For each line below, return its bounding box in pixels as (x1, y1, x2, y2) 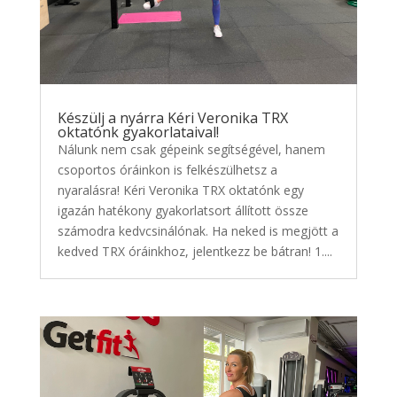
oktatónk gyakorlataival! (57, 122, 219, 143)
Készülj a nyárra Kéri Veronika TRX (57, 108, 288, 128)
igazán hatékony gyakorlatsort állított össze (57, 202, 308, 220)
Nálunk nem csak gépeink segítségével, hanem (57, 141, 325, 159)
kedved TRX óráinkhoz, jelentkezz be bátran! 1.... (57, 243, 332, 261)
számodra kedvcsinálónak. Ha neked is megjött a (57, 222, 339, 240)
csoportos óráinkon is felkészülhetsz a (57, 161, 277, 179)
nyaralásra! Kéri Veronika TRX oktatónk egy (57, 182, 304, 199)
